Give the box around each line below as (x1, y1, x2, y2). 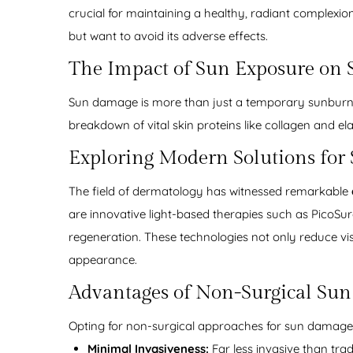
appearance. (69, 252, 137, 268)
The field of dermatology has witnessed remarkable (69, 184, 351, 199)
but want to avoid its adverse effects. (69, 28, 268, 44)
